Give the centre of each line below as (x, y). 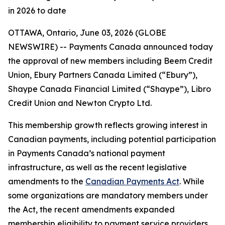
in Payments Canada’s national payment (87, 153)
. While (192, 181)
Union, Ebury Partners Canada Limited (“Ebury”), (103, 75)
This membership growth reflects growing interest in (108, 125)
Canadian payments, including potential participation (112, 139)
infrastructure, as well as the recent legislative (97, 167)
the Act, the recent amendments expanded (91, 209)
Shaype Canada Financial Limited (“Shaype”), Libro (109, 89)
